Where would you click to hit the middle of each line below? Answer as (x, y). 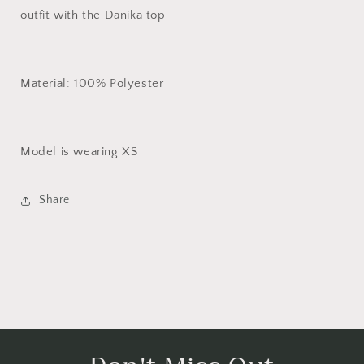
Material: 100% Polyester (92, 83)
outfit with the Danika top (95, 15)
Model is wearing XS (79, 151)
